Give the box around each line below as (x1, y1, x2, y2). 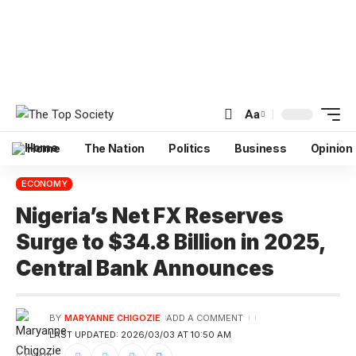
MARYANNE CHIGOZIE (64, 312, 161, 323)
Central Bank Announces (16, 256, 274, 281)
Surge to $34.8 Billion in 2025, (16, 230, 326, 254)
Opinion (310, 141, 353, 155)
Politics (168, 141, 211, 155)
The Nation (83, 141, 145, 155)
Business (234, 141, 287, 155)
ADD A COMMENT (166, 312, 244, 323)
